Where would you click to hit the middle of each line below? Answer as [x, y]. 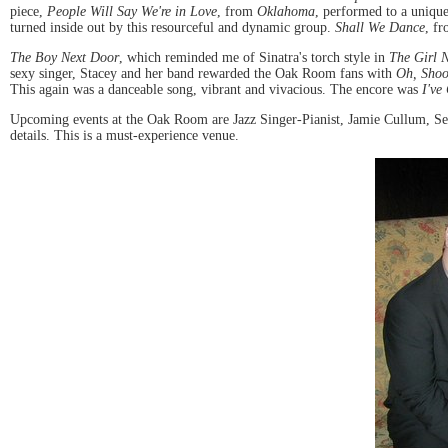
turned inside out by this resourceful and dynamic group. [172, 27]
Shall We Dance [380, 27]
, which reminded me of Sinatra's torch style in [254, 57]
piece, [28, 11]
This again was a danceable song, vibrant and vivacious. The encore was [216, 89]
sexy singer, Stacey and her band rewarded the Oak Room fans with [203, 73]
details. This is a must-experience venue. [124, 135]
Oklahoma [286, 11]
